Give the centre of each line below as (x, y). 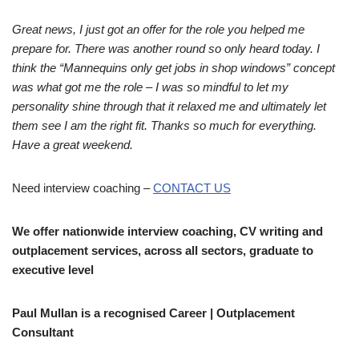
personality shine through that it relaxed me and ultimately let (169, 106)
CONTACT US (192, 188)
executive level (53, 269)
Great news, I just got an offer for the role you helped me (158, 29)
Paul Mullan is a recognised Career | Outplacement (153, 313)
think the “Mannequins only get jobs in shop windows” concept (173, 67)
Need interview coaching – (83, 188)
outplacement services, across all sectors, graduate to (163, 250)
